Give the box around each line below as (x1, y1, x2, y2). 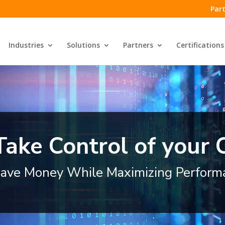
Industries (8, 40, 44, 50)
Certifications (176, 40, 224, 50)
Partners (123, 40, 153, 50)
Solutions (66, 40, 100, 50)
